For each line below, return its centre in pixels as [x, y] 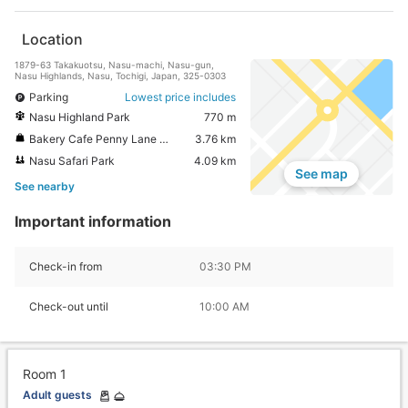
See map [322, 173]
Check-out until [69, 306]
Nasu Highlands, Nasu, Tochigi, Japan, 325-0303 [120, 75]
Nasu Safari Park [72, 160]
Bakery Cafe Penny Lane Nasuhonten [94, 138]
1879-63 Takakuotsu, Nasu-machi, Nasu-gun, [114, 64]
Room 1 [45, 374]
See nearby [45, 186]
